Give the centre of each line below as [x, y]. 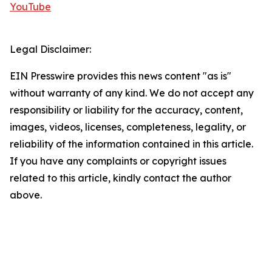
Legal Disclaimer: [50, 49]
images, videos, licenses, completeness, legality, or [128, 127]
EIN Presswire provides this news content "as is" [121, 76]
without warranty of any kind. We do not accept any [132, 93]
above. [26, 195]
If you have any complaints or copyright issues [118, 161]
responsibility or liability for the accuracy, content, [126, 110]
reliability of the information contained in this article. [131, 144]
